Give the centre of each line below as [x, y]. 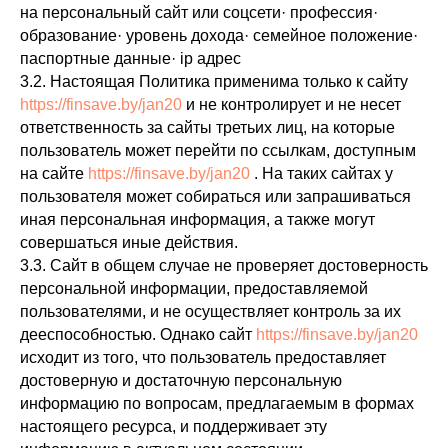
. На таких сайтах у [321, 173]
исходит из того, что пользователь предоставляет [203, 357]
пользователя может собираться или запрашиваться [215, 196]
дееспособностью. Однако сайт [138, 334]
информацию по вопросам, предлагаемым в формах [217, 403]
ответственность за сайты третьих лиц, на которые [207, 127]
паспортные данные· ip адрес [130, 58]
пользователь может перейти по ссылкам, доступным [218, 150]
